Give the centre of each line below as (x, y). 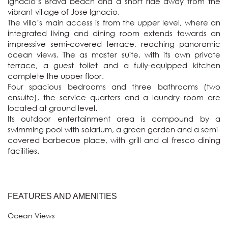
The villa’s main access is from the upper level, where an (114, 22)
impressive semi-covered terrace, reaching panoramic (114, 44)
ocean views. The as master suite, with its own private (114, 54)
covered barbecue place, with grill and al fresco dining (114, 140)
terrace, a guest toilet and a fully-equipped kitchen (114, 65)
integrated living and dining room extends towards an (114, 33)
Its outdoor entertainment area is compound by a (114, 119)
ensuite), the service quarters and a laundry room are (114, 97)
